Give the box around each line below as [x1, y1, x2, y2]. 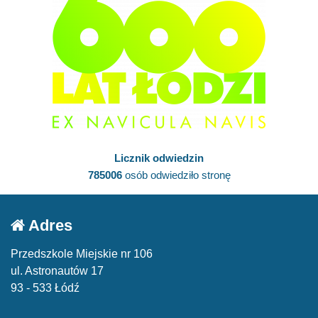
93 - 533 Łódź [11, 281, 79, 294]
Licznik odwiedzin [114, 151, 204, 164]
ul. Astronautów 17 [11, 264, 104, 277]
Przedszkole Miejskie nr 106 [11, 247, 153, 260]
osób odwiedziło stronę [121, 168, 231, 181]
